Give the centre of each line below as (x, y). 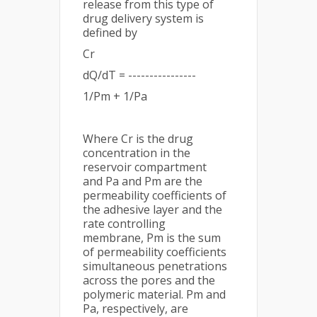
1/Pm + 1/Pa (115, 97)
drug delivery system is (143, 19)
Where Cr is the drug (138, 139)
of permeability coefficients (155, 252)
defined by (110, 33)
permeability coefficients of (155, 196)
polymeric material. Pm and (154, 295)
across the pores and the (149, 281)
